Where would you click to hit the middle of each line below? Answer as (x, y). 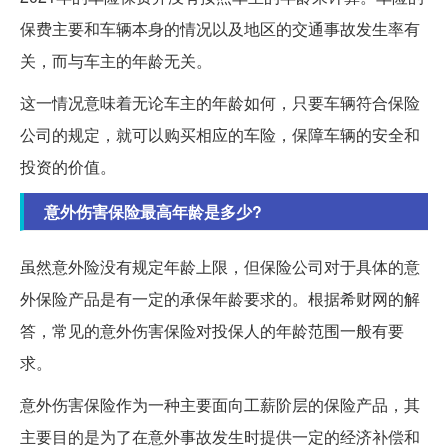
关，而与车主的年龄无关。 (116, 61)
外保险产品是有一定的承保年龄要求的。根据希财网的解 (220, 299)
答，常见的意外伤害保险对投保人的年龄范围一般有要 (212, 331)
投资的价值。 (68, 167)
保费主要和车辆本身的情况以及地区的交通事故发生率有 (220, 29)
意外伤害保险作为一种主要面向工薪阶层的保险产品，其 (220, 405)
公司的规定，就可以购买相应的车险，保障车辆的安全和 (220, 135)
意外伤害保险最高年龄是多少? (153, 212)
